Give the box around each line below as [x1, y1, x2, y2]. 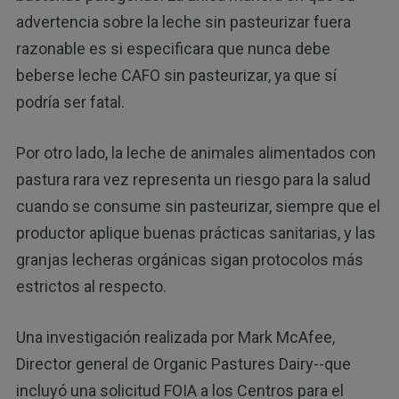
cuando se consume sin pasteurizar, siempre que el [15, 196, 380, 216]
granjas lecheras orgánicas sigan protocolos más [15, 249, 363, 269]
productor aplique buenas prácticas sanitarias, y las [15, 223, 376, 242]
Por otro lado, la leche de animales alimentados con [15, 142, 376, 162]
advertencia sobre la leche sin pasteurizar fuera [15, 12, 351, 31]
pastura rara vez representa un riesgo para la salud [15, 169, 370, 189]
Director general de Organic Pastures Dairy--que [15, 354, 351, 373]
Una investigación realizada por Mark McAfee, [15, 327, 335, 346]
